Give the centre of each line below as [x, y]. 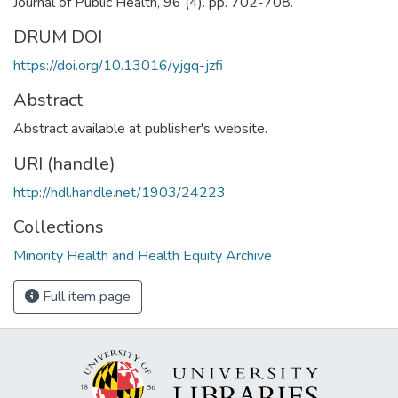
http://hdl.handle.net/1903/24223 [119, 192]
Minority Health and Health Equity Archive [143, 255]
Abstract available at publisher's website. [140, 128]
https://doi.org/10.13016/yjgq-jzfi [118, 65]
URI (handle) [64, 163]
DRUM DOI [58, 36]
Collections [59, 227]
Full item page [85, 296]
